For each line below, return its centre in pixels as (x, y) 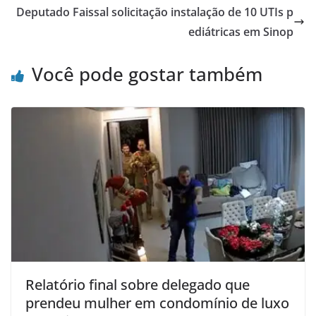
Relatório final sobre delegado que (138, 285)
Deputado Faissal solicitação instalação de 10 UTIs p (155, 12)
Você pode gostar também (147, 74)
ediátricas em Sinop (241, 32)
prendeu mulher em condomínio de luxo (157, 303)
